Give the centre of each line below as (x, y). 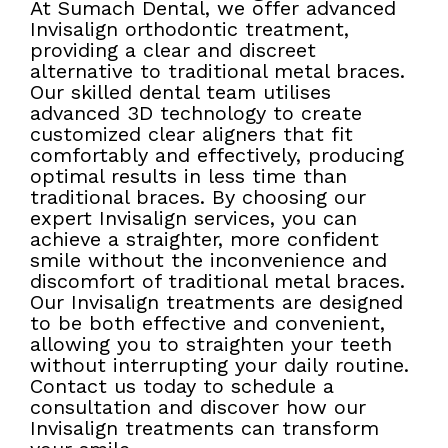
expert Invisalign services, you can (193, 218)
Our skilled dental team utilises (180, 92)
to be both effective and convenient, (207, 323)
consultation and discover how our (198, 407)
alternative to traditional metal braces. (217, 71)
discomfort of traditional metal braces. (217, 281)
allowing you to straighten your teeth (211, 344)
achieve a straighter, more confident (204, 239)
